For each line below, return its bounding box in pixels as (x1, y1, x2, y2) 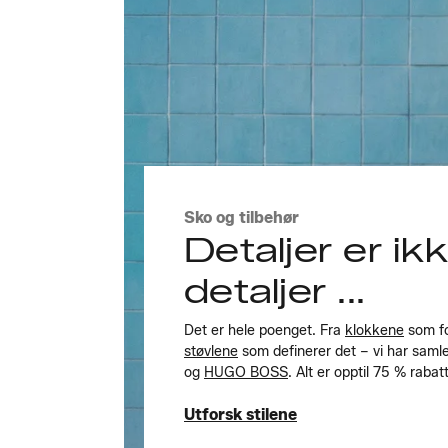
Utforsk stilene (184, 404, 297, 424)
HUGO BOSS (204, 363, 288, 381)
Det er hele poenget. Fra (184, 321, 345, 339)
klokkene (345, 321, 404, 339)
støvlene (184, 342, 238, 360)
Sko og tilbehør (184, 207, 299, 227)
